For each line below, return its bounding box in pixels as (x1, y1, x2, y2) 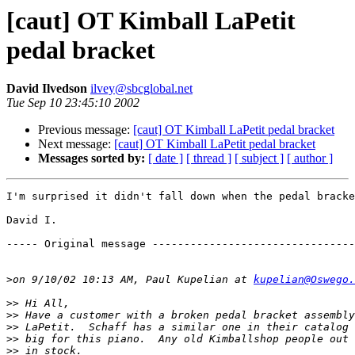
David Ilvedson (6, 82, 90, 96)
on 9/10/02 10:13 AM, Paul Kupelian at (13, 273, 254, 286)
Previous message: (38, 123, 133, 137)
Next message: (38, 137, 114, 151)
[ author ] (287, 151, 333, 166)
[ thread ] (186, 151, 231, 166)
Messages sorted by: (38, 151, 145, 166)
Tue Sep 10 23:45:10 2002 (6, 96, 139, 110)
